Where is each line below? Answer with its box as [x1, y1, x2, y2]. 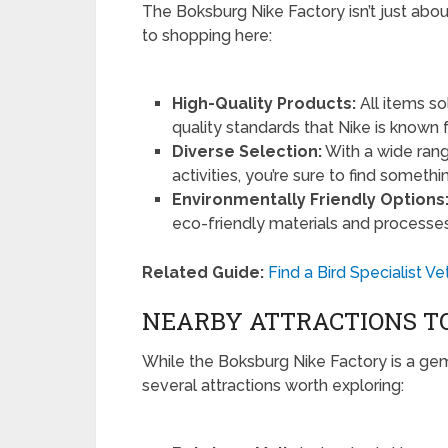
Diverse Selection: [172, 142, 323, 161]
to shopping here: [142, 26, 272, 45]
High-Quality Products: [172, 94, 357, 113]
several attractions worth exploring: [142, 376, 404, 396]
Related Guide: [142, 263, 264, 283]
